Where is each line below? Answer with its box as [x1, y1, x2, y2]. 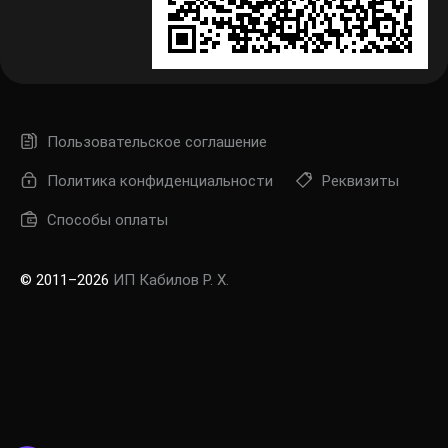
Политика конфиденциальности [47, 172, 273, 190]
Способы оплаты [47, 211, 168, 229]
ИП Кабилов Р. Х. [113, 271, 229, 289]
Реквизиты [322, 172, 399, 190]
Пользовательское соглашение [47, 133, 267, 151]
